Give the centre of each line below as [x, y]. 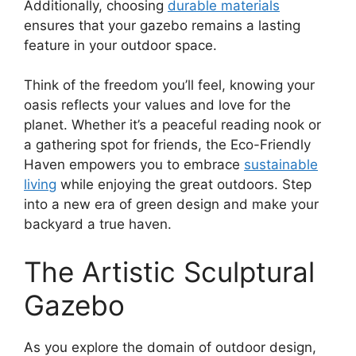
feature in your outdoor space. [120, 45]
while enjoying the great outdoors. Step [184, 185]
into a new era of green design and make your [171, 205]
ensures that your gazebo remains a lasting [162, 25]
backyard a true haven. [98, 224]
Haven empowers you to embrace [134, 165]
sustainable [281, 165]
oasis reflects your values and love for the [157, 105]
